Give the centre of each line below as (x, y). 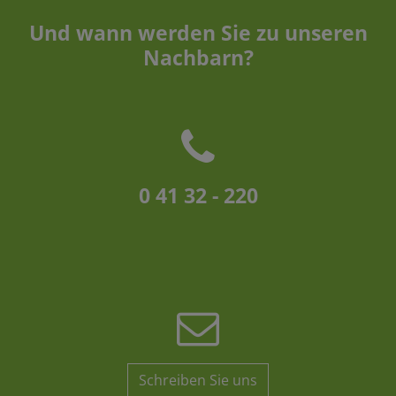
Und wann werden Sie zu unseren (198, 33)
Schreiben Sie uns (198, 381)
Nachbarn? (198, 58)
